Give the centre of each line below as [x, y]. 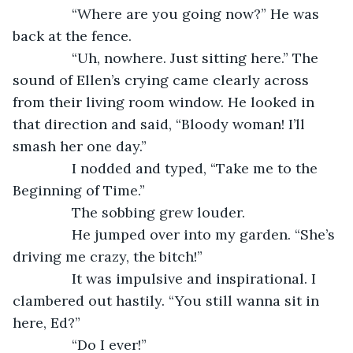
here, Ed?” [46, 322]
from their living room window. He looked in [165, 102]
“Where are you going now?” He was [176, 13]
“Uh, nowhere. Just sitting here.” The [175, 58]
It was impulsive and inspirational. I [174, 278]
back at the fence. [72, 35]
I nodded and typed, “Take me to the [175, 168]
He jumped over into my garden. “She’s [184, 234]
